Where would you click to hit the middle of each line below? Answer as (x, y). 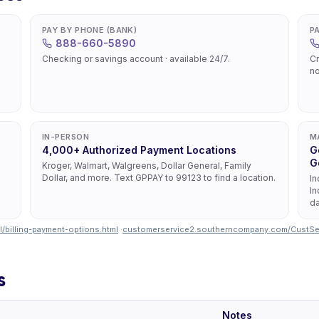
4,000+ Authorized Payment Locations (139, 150)
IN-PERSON (66, 137)
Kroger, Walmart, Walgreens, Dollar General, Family (147, 166)
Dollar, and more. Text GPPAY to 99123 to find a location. (159, 178)
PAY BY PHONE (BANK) (90, 30)
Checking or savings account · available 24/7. (136, 59)
